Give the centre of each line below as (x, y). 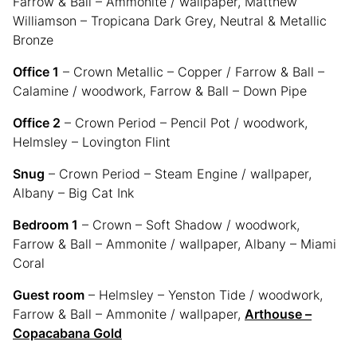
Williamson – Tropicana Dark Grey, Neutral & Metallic (170, 21)
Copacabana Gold (67, 333)
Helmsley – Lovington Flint (92, 142)
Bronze (33, 40)
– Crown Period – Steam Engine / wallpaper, (178, 174)
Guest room (49, 295)
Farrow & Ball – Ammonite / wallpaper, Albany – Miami (175, 244)
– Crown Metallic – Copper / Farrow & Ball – (192, 72)
